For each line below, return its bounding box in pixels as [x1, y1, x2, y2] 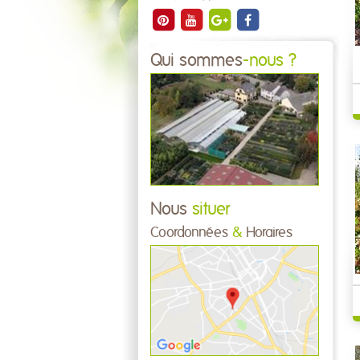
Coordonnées [150, 225, 232, 240]
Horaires [242, 225, 292, 240]
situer [187, 200, 230, 218]
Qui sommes [150, 52, 243, 69]
